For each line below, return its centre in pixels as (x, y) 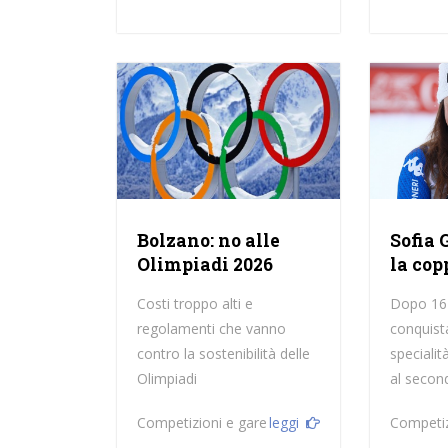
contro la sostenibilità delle (223, 353)
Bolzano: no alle (208, 240)
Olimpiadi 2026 (204, 264)
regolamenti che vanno (211, 328)
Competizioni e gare (201, 422)
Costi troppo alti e (194, 303)
